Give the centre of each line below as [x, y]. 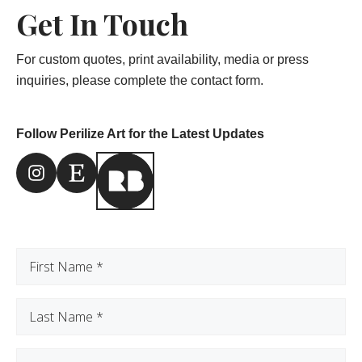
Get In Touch [102, 23]
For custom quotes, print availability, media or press [162, 59]
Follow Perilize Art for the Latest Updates [140, 133]
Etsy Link [95, 172]
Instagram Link [54, 172]
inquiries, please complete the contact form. [140, 80]
